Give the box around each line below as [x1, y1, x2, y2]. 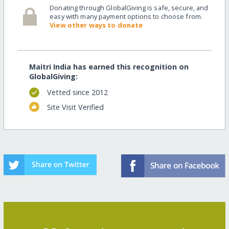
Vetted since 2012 [47, 87, 108, 98]
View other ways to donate [50, 20, 143, 30]
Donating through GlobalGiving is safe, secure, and [50, 3, 209, 12]
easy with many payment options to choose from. [50, 11, 203, 21]
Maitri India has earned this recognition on [29, 61, 189, 72]
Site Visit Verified [47, 102, 104, 112]
